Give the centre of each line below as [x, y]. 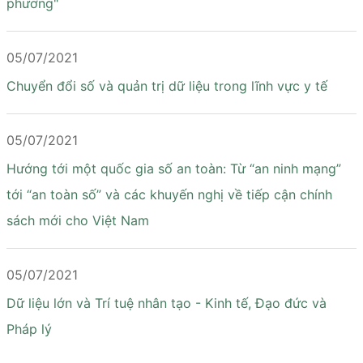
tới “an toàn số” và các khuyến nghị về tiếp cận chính [169, 194]
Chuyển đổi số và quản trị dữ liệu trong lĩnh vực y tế [167, 86]
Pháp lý [29, 329]
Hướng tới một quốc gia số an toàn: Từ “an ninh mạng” [174, 169]
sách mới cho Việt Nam [78, 220]
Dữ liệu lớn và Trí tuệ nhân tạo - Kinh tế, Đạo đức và [167, 303]
